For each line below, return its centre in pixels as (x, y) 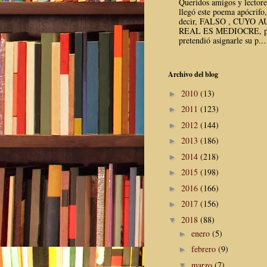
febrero (204, 249)
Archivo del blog (193, 74)
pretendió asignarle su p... (222, 41)
